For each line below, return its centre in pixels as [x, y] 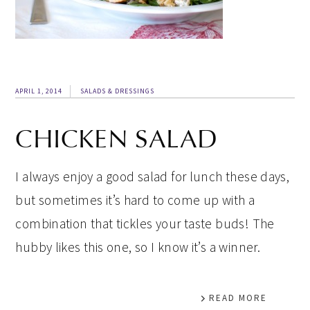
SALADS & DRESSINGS [118, 91]
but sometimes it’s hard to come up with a [135, 200]
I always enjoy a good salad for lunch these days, [153, 176]
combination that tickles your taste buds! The [145, 224]
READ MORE [238, 298]
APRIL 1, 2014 [39, 91]
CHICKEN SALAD [117, 139]
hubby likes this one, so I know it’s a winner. [138, 247]
